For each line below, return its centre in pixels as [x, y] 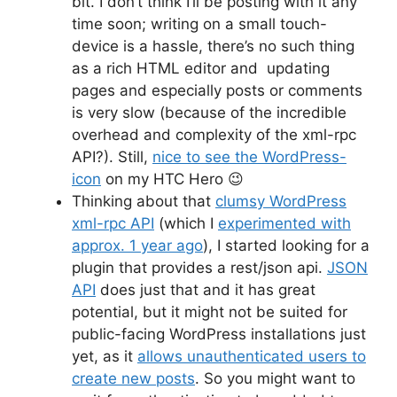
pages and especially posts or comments [217, 90]
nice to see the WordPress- [249, 156]
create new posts [133, 378]
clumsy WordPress [281, 201]
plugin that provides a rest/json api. [199, 267]
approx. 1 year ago [137, 245]
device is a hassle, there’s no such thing [213, 46]
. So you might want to [275, 378]
